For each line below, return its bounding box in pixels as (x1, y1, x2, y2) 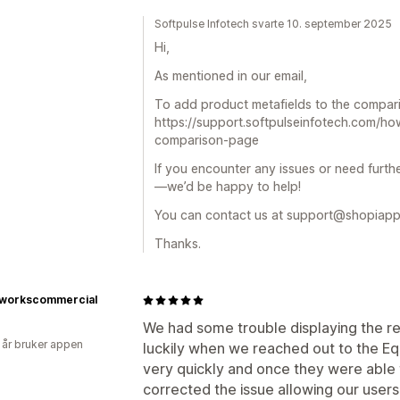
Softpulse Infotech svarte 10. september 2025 (154, 17, 392, 30)
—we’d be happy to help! (154, 179, 301, 194)
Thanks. (154, 236, 201, 251)
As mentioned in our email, (154, 68, 307, 83)
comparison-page (154, 132, 259, 147)
